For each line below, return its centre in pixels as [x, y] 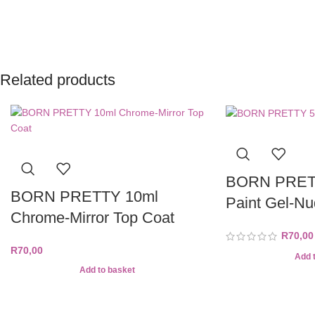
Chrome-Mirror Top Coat [92, 217]
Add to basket [108, 270]
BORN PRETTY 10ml [84, 196]
